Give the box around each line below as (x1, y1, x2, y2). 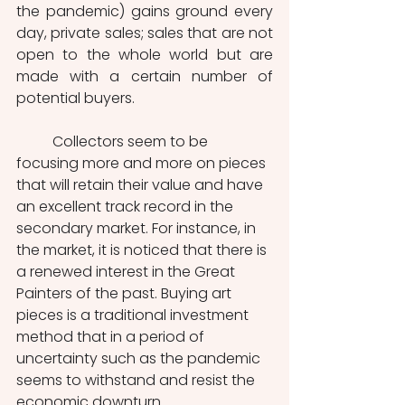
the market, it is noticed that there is (16, 240, 270, 261)
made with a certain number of (16, 66, 273, 88)
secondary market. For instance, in (16, 218, 259, 240)
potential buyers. (16, 88, 135, 109)
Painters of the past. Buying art (16, 283, 235, 305)
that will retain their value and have (16, 174, 267, 196)
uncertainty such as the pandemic (16, 348, 264, 370)
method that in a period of (16, 326, 208, 348)
